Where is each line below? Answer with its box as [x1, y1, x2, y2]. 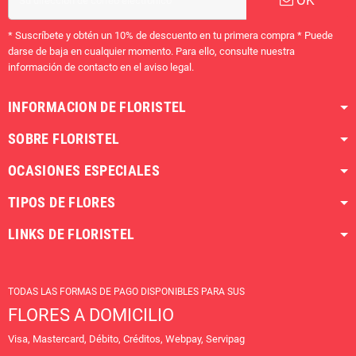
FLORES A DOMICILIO [8, 305, 174, 326]
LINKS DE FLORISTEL [8, 226, 135, 243]
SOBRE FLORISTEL [8, 130, 120, 148]
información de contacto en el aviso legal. [8, 61, 194, 74]
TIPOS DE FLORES [8, 194, 116, 211]
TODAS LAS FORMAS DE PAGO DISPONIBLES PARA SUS [8, 286, 245, 298]
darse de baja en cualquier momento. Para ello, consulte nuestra [8, 45, 295, 58]
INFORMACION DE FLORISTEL [8, 99, 187, 116]
